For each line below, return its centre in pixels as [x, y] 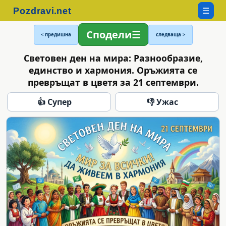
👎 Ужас [162, 102]
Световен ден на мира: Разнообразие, [113, 58]
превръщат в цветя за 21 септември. [113, 82]
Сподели [109, 35]
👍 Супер [54, 102]
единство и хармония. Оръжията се [113, 70]
